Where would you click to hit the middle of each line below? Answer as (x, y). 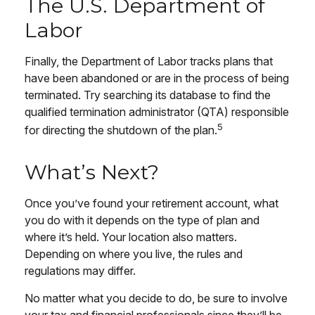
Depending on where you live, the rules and (134, 254)
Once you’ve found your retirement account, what (152, 204)
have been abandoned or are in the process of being (157, 78)
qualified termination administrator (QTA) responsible (157, 111)
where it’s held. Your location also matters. (131, 237)
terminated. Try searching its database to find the (148, 95)
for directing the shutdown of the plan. (121, 130)
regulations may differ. (80, 271)
